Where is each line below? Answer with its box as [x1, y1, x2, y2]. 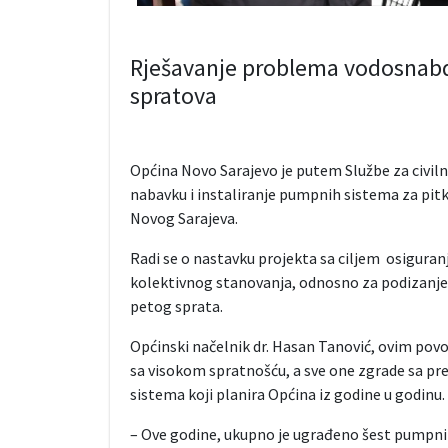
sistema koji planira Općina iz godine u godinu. [129, 384, 445, 405]
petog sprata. [129, 296, 223, 317]
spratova [129, 80, 217, 112]
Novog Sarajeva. [129, 208, 238, 229]
